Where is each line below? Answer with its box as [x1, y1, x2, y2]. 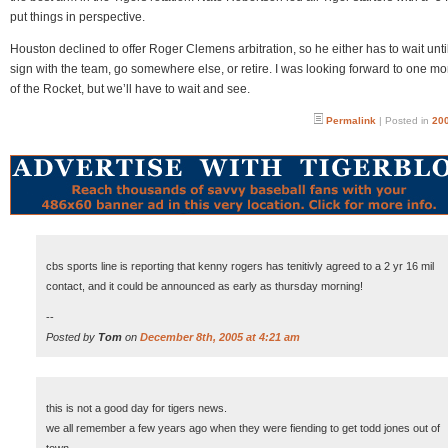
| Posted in [376, 115, 432, 126]
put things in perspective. [10, 10, 145, 24]
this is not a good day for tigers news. [46, 402, 227, 414]
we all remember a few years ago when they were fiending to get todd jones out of [46, 422, 440, 434]
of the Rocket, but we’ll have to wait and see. [10, 82, 250, 96]
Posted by [46, 331, 98, 343]
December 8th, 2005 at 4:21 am [140, 331, 300, 343]
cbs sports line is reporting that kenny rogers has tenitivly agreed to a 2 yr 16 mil [46, 260, 434, 272]
